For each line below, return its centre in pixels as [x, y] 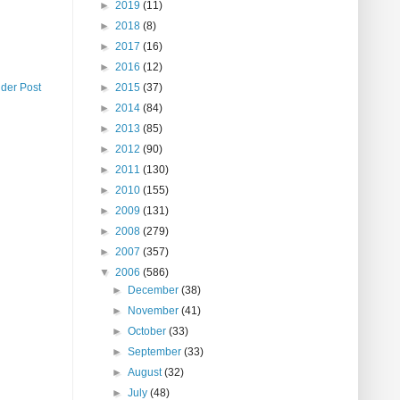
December [155, 291]
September [156, 352]
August [146, 373]
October [149, 332]
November [155, 311]
